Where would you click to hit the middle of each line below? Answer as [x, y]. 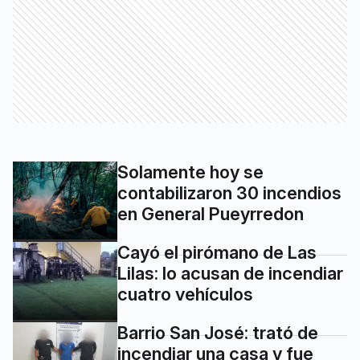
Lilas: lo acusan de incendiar [230, 273]
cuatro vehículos [185, 294]
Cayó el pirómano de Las [217, 252]
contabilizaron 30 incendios [229, 192]
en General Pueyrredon [211, 213]
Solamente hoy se [190, 172]
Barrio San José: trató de [218, 332]
